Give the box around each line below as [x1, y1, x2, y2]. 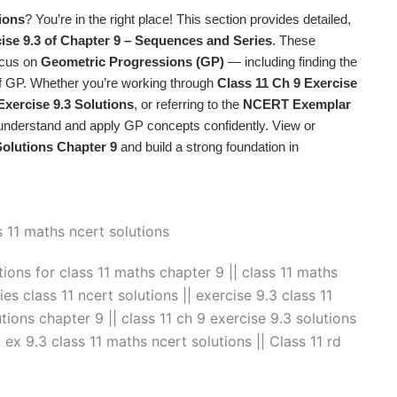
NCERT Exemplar [243, 97, 351, 112]
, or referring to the [134, 97, 243, 112]
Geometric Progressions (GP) [41, 54, 224, 69]
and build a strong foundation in [117, 139, 299, 154]
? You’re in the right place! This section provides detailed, [25, 12, 351, 27]
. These [272, 33, 315, 48]
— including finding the [224, 54, 357, 69]
